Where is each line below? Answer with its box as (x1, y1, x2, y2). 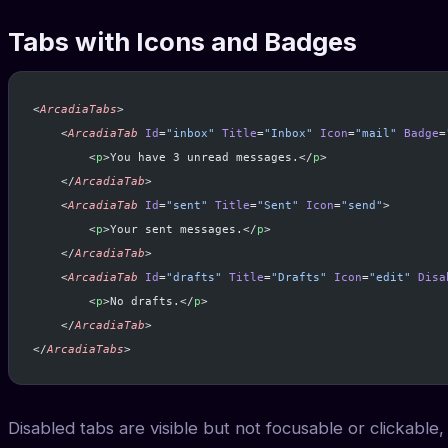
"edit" (369, 270, 411, 285)
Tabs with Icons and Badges (8, 26, 357, 58)
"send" (341, 198, 383, 213)
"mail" (355, 126, 397, 141)
